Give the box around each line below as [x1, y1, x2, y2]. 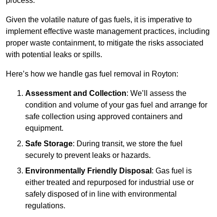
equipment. [25, 124, 63, 133]
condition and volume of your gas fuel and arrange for [25, 101, 207, 109]
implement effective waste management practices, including [6, 27, 210, 36]
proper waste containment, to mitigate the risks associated [6, 39, 203, 47]
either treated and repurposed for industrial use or [25, 178, 194, 187]
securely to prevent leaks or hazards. [25, 151, 151, 160]
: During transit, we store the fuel [73, 139, 183, 148]
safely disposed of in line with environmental [25, 190, 177, 199]
